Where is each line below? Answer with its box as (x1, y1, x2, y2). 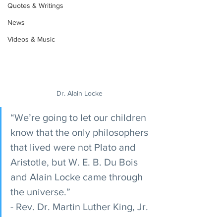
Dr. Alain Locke (56, 89, 103, 97)
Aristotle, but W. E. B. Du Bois (10, 157, 140, 167)
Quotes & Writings (7, 1, 63, 9)
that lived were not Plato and (10, 142, 138, 153)
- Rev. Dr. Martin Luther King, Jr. (10, 201, 148, 212)
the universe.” (10, 186, 73, 197)
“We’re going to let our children (10, 112, 149, 123)
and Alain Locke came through (10, 171, 145, 182)
